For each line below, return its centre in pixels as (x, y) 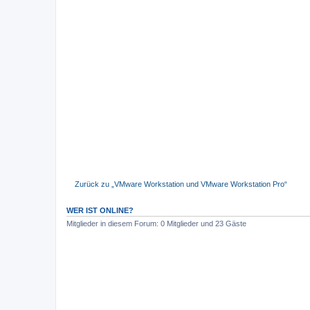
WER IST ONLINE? (100, 211)
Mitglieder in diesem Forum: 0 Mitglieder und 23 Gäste (156, 224)
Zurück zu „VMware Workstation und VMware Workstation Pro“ (181, 184)
